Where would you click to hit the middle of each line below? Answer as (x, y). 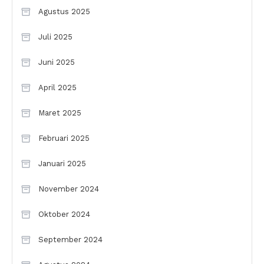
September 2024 (70, 240)
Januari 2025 (62, 164)
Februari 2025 (64, 138)
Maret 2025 (60, 113)
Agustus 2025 (64, 12)
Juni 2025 (57, 62)
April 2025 (57, 88)
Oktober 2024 (64, 214)
